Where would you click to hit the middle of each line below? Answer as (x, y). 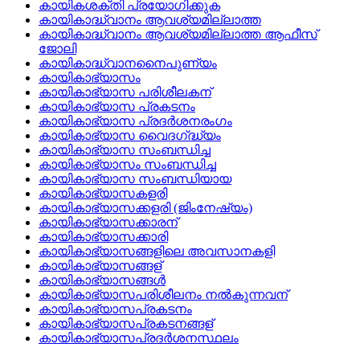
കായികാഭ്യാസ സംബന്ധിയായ (135, 179)
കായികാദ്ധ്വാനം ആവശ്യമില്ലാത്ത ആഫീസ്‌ (178, 35)
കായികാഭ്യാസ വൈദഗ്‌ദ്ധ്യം (130, 136)
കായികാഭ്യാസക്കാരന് (108, 223)
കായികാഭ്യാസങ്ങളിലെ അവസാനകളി (157, 252)
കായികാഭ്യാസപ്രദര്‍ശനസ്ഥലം (139, 338)
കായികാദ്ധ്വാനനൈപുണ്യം (128, 63)
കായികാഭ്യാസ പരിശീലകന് (125, 92)
